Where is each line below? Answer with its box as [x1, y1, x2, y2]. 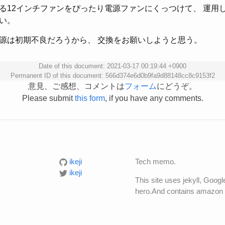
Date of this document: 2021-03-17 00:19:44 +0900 [39, 62, 186, 70]
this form [74, 94, 105, 103]
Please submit [22, 94, 75, 103]
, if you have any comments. [104, 94, 203, 103]
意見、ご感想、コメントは [28, 82, 125, 91]
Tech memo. [135, 157, 176, 166]
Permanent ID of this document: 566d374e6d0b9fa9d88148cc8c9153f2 [10, 72, 215, 80]
